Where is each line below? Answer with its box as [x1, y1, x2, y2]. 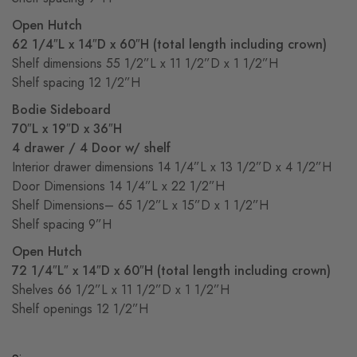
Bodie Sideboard [12, 100, 111, 119]
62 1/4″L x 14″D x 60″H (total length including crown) [12, 35, 327, 53]
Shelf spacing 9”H [12, 215, 112, 233]
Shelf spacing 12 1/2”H [12, 73, 140, 92]
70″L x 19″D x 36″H [12, 120, 122, 138]
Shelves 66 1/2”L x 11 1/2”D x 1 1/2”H [12, 280, 229, 299]
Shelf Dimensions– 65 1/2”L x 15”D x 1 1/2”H [12, 196, 269, 214]
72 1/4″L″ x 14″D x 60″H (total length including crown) [12, 261, 331, 280]
